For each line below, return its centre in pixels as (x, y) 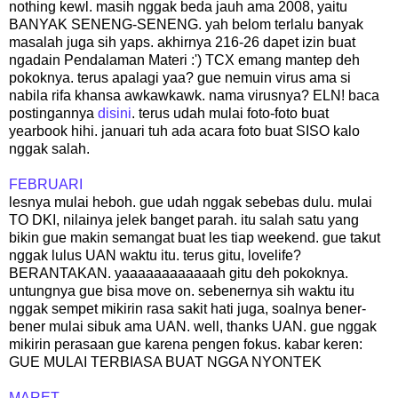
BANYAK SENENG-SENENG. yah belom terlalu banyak (186, 24)
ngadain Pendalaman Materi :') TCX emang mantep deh (184, 60)
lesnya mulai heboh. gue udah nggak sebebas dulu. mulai (191, 202)
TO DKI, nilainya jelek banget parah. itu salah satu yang (184, 219)
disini (115, 113)
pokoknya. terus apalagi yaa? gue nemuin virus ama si (180, 77)
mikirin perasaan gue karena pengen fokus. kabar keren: (186, 344)
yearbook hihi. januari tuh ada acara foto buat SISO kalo (184, 131)
